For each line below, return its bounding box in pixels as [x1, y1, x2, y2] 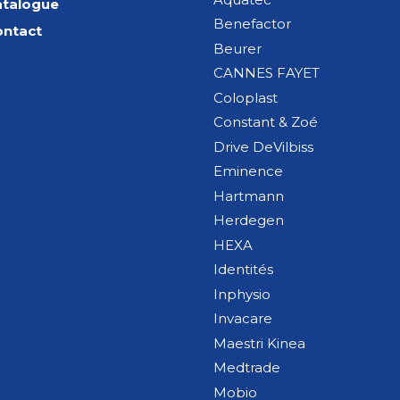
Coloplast [213, 88, 278, 106]
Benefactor [213, 15, 291, 33]
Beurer [213, 39, 262, 57]
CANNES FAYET [213, 64, 320, 82]
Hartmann [213, 187, 284, 204]
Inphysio [213, 285, 271, 303]
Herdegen [213, 212, 284, 229]
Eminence [213, 162, 283, 180]
